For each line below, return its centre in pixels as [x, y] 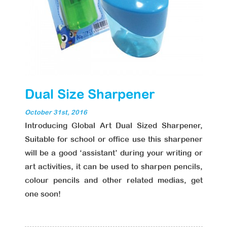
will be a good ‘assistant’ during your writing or [113, 153]
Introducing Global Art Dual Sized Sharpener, [113, 125]
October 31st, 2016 [56, 112]
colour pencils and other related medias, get [113, 180]
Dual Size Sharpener [89, 94]
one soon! [43, 194]
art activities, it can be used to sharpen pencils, [113, 166]
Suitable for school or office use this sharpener [113, 139]
